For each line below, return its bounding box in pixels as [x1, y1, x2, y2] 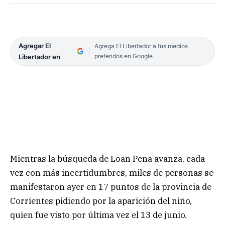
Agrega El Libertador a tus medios [94, 42, 188, 50]
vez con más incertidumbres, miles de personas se [10, 167, 213, 179]
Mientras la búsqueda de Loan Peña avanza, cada [10, 153, 205, 165]
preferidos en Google [94, 52, 153, 60]
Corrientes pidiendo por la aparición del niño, [10, 195, 192, 207]
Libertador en [19, 53, 60, 61]
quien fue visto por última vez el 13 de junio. [10, 209, 187, 221]
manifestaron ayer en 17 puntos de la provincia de [10, 181, 211, 193]
